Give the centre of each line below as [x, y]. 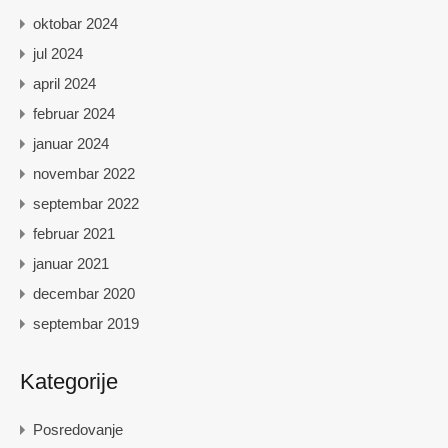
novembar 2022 [84, 174]
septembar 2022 [86, 204]
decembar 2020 [84, 294]
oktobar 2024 [75, 24]
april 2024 [64, 84]
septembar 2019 [86, 324]
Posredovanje [78, 430]
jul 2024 [58, 54]
